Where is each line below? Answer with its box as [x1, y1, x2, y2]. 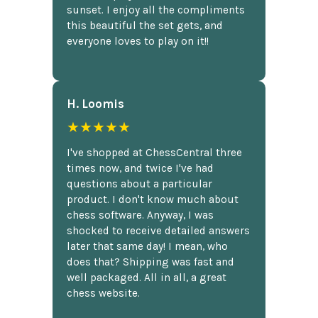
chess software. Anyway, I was [67, 209, 214, 222]
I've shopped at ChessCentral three [67, 146, 242, 160]
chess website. [67, 287, 140, 300]
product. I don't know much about [67, 193, 238, 207]
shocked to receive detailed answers [67, 224, 250, 238]
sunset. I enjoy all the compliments [67, 3, 245, 16]
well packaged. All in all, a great [67, 271, 226, 285]
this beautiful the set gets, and [67, 18, 223, 32]
